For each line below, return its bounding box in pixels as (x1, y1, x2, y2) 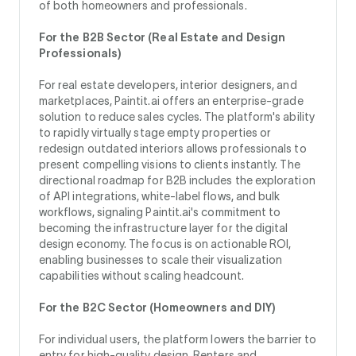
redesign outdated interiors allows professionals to (39, 142, 307, 155)
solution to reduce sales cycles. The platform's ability (39, 110, 315, 123)
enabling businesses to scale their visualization (39, 253, 283, 266)
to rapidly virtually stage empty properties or (39, 126, 272, 139)
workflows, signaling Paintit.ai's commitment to (39, 206, 281, 219)
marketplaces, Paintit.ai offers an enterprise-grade (39, 95, 304, 107)
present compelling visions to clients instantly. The (39, 158, 300, 171)
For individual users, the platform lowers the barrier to (39, 333, 316, 346)
